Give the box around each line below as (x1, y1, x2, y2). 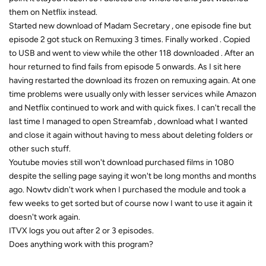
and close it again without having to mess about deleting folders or (9, 130, 253, 140)
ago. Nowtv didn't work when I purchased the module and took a (9, 185, 246, 195)
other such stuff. (9, 144, 71, 154)
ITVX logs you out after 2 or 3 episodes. (9, 226, 154, 236)
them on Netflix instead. (9, 7, 97, 17)
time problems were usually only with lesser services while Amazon (9, 89, 256, 99)
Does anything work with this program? (9, 239, 153, 249)
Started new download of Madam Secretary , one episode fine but (9, 21, 251, 31)
